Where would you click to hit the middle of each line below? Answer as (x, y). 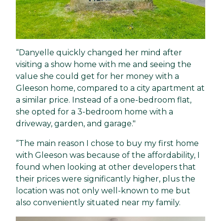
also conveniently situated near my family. (98, 203)
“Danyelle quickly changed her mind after (99, 53)
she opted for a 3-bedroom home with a (94, 112)
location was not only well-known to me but (103, 191)
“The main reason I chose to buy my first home (107, 144)
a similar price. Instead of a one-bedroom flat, (104, 100)
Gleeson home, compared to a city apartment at (110, 88)
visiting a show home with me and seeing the (104, 65)
